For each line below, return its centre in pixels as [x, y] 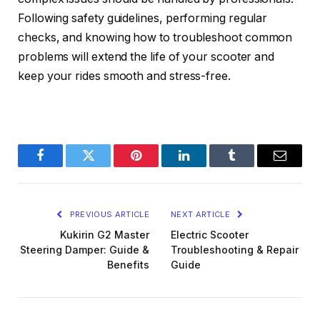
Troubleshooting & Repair [235, 249]
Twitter [106, 166]
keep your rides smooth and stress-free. [124, 76]
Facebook [64, 166]
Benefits [128, 264]
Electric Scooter [210, 234]
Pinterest [157, 166]
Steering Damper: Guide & [85, 249]
